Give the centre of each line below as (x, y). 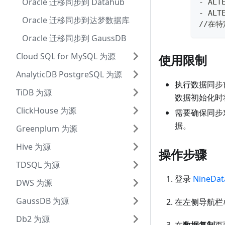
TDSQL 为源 (38, 165)
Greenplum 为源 (47, 129)
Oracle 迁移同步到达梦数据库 (76, 20)
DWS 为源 (34, 183)
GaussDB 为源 (42, 201)
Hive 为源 (33, 147)
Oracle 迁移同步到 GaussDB (74, 38)
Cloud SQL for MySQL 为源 (66, 56)
